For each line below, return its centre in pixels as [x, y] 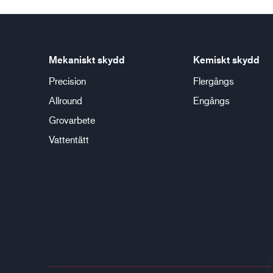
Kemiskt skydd [226, 60]
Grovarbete [72, 120]
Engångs [211, 100]
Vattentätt [69, 139]
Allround [66, 100]
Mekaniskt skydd [87, 60]
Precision [67, 81]
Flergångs [213, 81]
